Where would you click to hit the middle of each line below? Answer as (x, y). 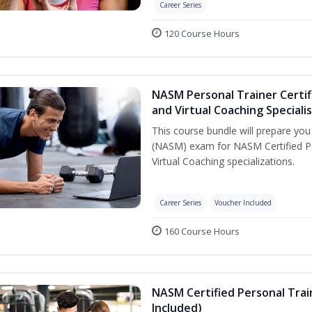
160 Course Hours (202, 231)
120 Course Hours (202, 33)
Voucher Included (243, 203)
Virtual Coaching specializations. (223, 161)
